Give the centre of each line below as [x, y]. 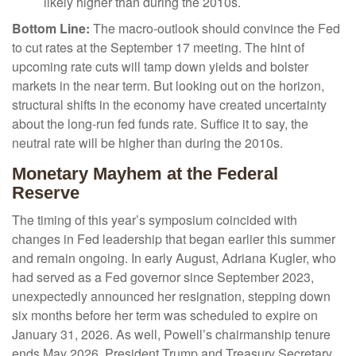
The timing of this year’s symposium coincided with [155, 220]
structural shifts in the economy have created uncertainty [169, 105]
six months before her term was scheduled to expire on [165, 315]
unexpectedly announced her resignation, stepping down [171, 296]
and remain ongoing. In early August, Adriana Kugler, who [174, 258]
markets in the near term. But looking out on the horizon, [168, 86]
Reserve [46, 193]
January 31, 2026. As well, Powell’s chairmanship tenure [171, 335]
